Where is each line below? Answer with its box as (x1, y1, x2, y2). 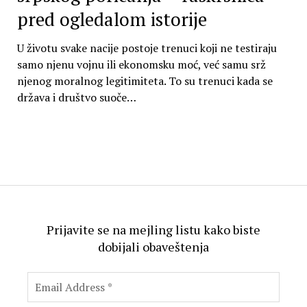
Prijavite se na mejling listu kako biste (47, 221, 260, 238)
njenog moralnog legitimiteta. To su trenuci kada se (16, 73, 273, 89)
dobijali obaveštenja (98, 238, 209, 255)
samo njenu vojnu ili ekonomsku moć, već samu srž (16, 57, 266, 73)
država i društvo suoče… (16, 90, 136, 106)
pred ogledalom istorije (16, 7, 207, 32)
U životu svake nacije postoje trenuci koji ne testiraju (16, 40, 277, 56)
